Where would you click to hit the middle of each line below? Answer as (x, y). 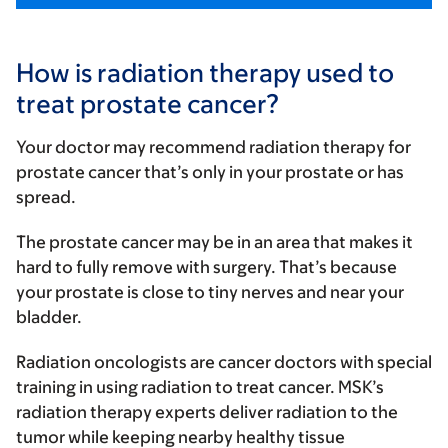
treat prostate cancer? (148, 102)
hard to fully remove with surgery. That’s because (206, 266)
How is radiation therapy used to (205, 71)
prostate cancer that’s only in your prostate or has (210, 171)
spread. (49, 196)
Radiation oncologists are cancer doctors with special (224, 361)
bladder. (52, 316)
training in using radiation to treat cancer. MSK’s (200, 386)
